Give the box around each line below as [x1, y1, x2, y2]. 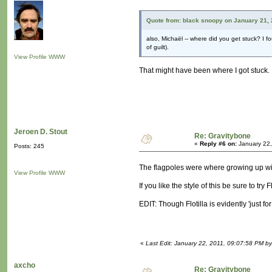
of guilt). [146, 44, 169, 51]
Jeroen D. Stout [14, 127, 67, 137]
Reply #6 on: [200, 140, 237, 148]
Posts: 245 [14, 143, 44, 150]
